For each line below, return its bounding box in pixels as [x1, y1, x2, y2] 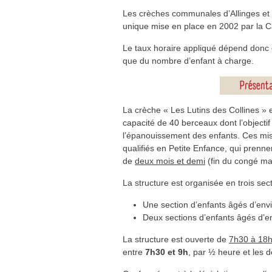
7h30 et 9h [145, 247, 188, 257]
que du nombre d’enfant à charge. [123, 56, 254, 66]
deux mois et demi [135, 156, 205, 166]
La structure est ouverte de [123, 234, 229, 244]
